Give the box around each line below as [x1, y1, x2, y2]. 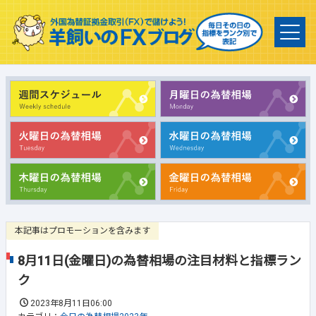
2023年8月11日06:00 [30, 298, 112, 308]
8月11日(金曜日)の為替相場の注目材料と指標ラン [18, 253, 301, 268]
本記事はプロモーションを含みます [15, 225, 150, 236]
